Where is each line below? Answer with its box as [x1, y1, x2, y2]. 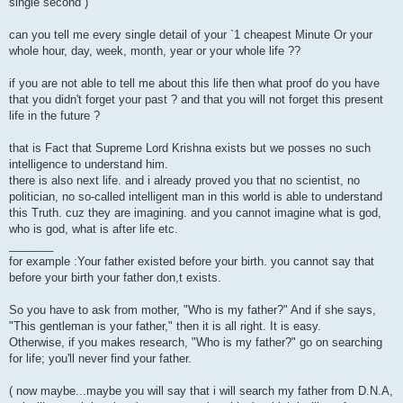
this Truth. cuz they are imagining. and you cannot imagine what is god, [9, 206, 381, 220]
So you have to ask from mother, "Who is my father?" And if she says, [9, 303, 376, 318]
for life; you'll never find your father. [9, 352, 192, 366]
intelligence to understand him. [9, 157, 168, 172]
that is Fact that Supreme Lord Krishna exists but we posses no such [9, 141, 371, 156]
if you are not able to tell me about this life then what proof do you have [9, 76, 380, 91]
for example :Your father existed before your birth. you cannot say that [9, 255, 374, 269]
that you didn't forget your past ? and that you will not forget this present [9, 93, 383, 107]
